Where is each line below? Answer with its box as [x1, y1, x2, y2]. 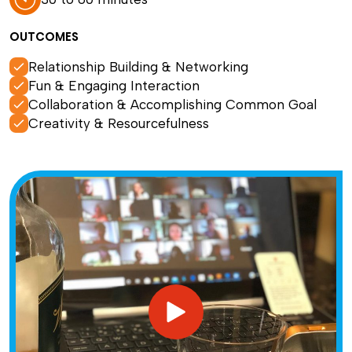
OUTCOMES [9, 28, 79, 45]
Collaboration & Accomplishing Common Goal [28, 97, 317, 112]
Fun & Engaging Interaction [28, 78, 200, 93]
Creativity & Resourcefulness [28, 115, 209, 131]
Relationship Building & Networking [28, 59, 248, 75]
